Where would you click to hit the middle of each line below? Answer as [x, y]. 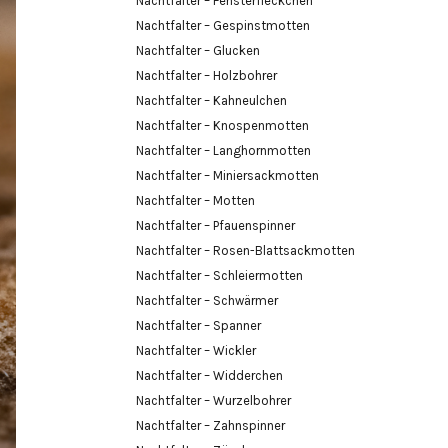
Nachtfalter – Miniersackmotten [227, 175]
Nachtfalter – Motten [195, 200]
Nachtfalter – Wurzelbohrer [213, 400]
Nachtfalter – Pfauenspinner [215, 225]
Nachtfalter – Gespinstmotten [223, 25]
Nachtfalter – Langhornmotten [223, 150]
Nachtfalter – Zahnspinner [210, 425]
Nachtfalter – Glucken [198, 50]
